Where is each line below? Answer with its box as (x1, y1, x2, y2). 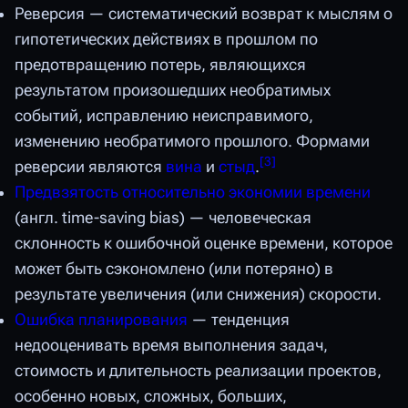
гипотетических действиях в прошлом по (15, 30, 318, 49)
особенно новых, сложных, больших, (15, 387, 287, 406)
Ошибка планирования (15, 311, 188, 330)
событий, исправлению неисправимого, (15, 107, 313, 126)
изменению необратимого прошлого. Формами (15, 132, 370, 151)
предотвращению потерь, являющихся (15, 56, 306, 75)
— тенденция (188, 311, 290, 330)
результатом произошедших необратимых (15, 81, 331, 100)
